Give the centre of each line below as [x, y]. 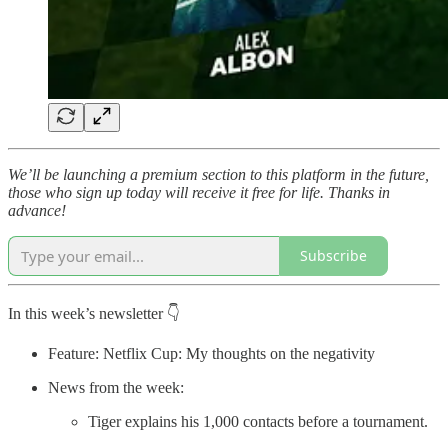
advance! [37, 210]
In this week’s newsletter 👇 [94, 313]
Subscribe [333, 256]
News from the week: [116, 387]
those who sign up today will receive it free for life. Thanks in [199, 192]
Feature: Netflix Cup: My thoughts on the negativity [211, 353]
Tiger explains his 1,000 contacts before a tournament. [258, 421]
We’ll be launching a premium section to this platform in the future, [218, 174]
